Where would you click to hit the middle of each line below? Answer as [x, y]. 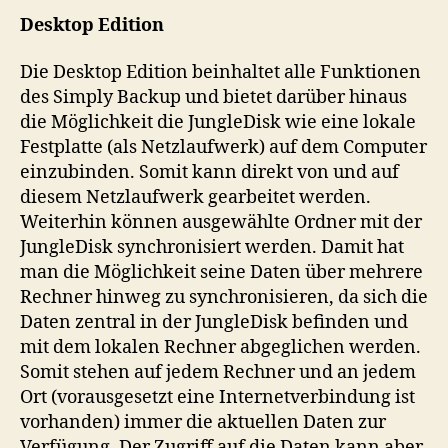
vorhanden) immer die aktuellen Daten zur [203, 422]
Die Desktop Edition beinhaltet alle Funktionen [220, 72]
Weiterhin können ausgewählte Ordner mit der [221, 222]
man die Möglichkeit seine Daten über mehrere [221, 272]
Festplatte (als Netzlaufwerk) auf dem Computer [223, 147]
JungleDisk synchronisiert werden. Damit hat [212, 247]
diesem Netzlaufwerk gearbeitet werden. [195, 197]
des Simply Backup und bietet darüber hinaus [213, 97]
